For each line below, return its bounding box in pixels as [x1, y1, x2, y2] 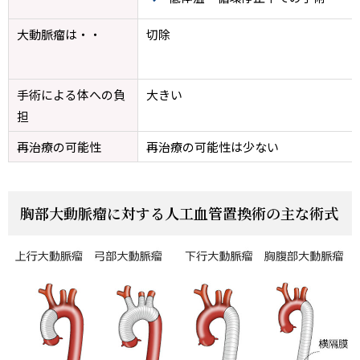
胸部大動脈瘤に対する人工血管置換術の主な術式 [20, 202, 338, 223]
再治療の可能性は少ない [146, 138, 279, 155]
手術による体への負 [17, 86, 125, 103]
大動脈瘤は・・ [17, 26, 101, 43]
